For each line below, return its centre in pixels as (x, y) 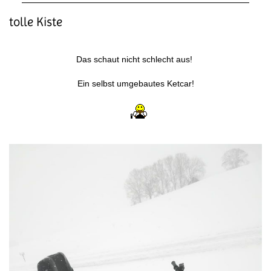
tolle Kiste (36, 22)
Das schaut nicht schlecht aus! (135, 60)
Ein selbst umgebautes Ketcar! (135, 84)
